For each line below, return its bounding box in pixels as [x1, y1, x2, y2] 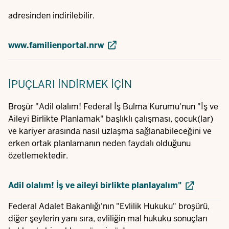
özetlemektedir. [8, 150, 68, 162]
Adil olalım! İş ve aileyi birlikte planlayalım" [8, 180, 181, 191]
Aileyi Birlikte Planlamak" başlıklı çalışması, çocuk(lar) [8, 113, 213, 125]
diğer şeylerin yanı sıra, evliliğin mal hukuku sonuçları [8, 213, 208, 224]
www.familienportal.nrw [8, 40, 104, 51]
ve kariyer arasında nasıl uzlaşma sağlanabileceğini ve [8, 126, 212, 137]
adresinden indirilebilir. [8, 10, 95, 21]
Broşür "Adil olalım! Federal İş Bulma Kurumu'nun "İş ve [8, 101, 218, 112]
